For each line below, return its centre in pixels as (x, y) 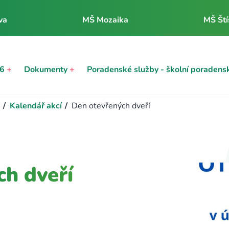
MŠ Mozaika (105, 20)
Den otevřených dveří (111, 106)
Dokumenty (47, 69)
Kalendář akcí (36, 106)
